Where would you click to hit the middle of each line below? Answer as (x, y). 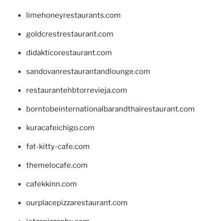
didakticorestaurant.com (69, 53)
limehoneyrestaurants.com (73, 16)
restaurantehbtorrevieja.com (76, 91)
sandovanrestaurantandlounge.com (88, 72)
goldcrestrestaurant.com (70, 34)
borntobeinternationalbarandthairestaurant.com (110, 109)
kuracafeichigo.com (60, 128)
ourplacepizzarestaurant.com (77, 203)
